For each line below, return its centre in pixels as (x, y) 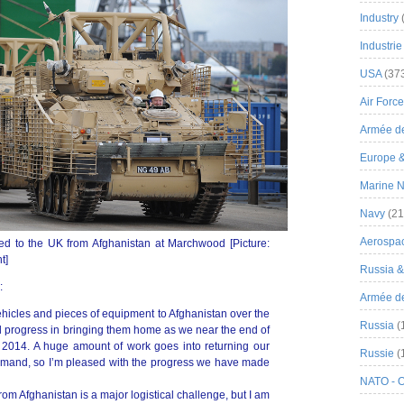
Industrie (381, 46)
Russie (377, 353)
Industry (379, 18)
